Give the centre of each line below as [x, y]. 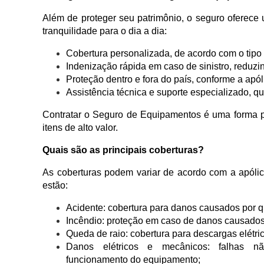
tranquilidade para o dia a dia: [105, 31]
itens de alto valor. [80, 128]
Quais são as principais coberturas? [123, 150]
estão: [55, 186]
